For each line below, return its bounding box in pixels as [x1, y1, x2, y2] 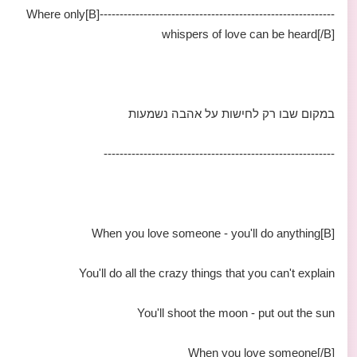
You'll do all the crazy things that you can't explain [79, 266, 335, 280]
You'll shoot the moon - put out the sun [137, 306, 335, 320]
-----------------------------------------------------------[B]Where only [26, 7, 85, 21]
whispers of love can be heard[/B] [162, 27, 335, 41]
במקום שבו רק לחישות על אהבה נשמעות [128, 107, 335, 120]
